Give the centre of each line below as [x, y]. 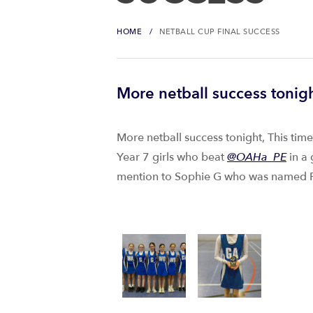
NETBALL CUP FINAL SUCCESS [220, 32]
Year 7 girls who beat [172, 157]
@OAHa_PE [257, 157]
